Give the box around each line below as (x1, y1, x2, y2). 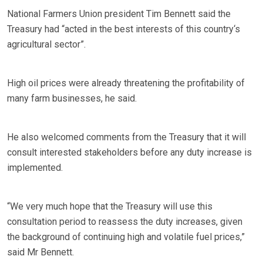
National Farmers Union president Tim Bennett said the (7, 8, 231, 20)
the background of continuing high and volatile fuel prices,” (7, 231, 245, 243)
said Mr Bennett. (7, 247, 74, 258)
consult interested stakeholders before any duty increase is (7, 147, 252, 159)
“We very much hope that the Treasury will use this (7, 201, 213, 213)
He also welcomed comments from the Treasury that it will (7, 131, 246, 143)
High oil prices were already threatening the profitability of (7, 77, 245, 89)
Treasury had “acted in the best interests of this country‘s (7, 23, 240, 35)
